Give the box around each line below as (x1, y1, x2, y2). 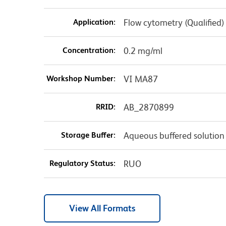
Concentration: (62, 45, 116, 55)
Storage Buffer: (61, 130, 116, 140)
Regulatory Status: (49, 158, 116, 168)
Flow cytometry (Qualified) (123, 17, 224, 28)
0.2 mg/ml (123, 45, 162, 56)
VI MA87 (123, 74, 158, 85)
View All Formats (69, 203, 135, 214)
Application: (73, 17, 116, 27)
